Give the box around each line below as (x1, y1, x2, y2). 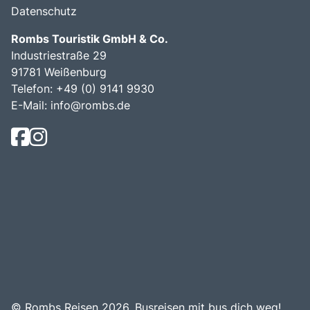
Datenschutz (11, 4, 77, 19)
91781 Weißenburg (11, 65, 107, 80)
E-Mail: (11, 98, 51, 113)
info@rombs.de (51, 98, 130, 113)
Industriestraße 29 (11, 48, 107, 63)
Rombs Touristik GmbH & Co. (11, 32, 168, 46)
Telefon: (11, 82, 56, 96)
